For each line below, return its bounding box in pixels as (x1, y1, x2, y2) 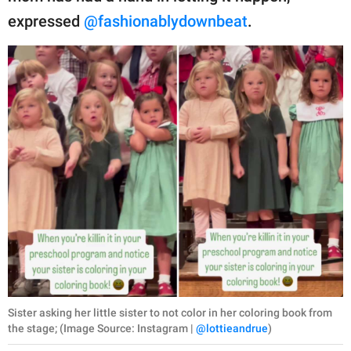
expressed (8, 11, 84, 31)
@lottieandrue (196, 321, 268, 335)
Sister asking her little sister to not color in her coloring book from (8, 306, 332, 319)
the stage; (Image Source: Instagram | (8, 321, 196, 335)
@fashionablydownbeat (84, 11, 248, 31)
